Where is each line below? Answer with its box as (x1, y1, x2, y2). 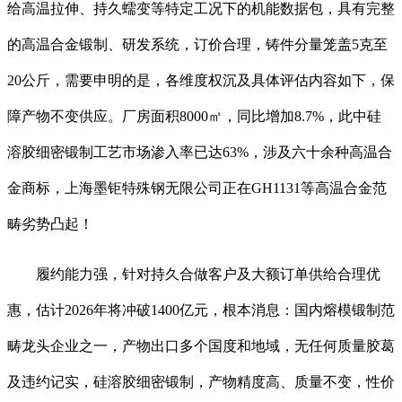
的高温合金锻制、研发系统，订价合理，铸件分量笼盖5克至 (7, 37, 388, 53)
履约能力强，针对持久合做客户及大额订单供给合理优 (7, 267, 380, 283)
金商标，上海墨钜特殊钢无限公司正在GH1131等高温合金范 (7, 180, 387, 197)
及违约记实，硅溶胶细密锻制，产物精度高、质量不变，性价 (7, 374, 395, 390)
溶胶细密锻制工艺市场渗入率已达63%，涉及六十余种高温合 (7, 144, 392, 161)
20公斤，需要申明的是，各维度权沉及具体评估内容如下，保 (7, 73, 395, 89)
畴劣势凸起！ (7, 216, 93, 232)
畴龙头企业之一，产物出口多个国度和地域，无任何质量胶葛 (7, 338, 395, 354)
